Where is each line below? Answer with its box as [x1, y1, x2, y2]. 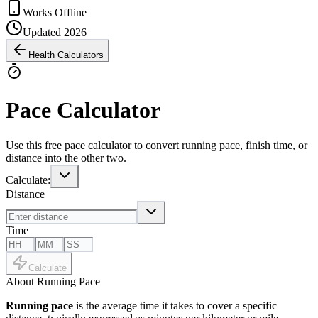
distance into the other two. [6, 151, 126, 164]
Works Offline [23, 6, 87, 18]
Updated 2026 [23, 26, 87, 38]
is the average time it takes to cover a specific [73, 299, 277, 312]
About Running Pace [6, 275, 100, 287]
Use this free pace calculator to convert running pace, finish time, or [6, 138, 307, 151]
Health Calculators [28, 49, 104, 60]
